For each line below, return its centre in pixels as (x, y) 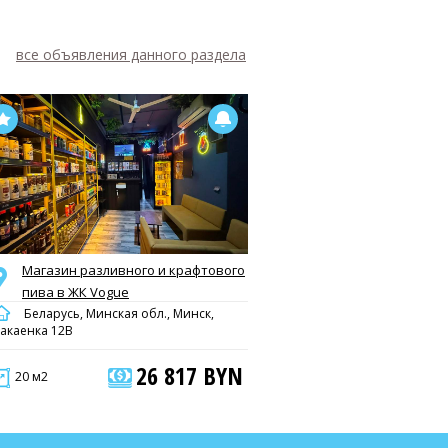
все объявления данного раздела (131, 54)
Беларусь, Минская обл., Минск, (117, 313)
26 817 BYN (189, 375)
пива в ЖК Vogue (75, 292)
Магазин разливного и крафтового (133, 270)
